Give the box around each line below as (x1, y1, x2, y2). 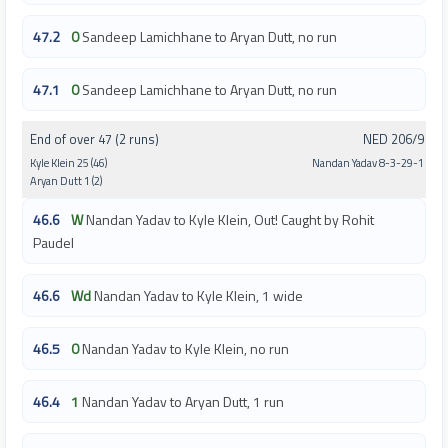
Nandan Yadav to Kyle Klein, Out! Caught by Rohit (86, 209, 374, 231)
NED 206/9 (363, 129, 424, 150)
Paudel (33, 232, 74, 254)
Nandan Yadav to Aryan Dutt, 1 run (82, 391, 284, 413)
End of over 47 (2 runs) (30, 129, 159, 150)
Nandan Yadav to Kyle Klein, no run (82, 338, 289, 360)
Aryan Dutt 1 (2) (30, 173, 102, 190)
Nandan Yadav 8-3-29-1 (312, 155, 424, 172)
